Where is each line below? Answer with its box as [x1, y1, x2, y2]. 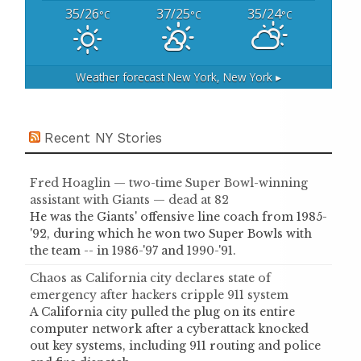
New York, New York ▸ [168, 68, 281, 85]
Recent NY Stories [44, 130, 162, 147]
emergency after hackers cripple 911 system [30, 288, 288, 303]
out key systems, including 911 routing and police [30, 338, 321, 354]
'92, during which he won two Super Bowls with [30, 226, 312, 242]
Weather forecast [76, 68, 168, 85]
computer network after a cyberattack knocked [30, 322, 309, 337]
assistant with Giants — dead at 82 [30, 193, 229, 208]
